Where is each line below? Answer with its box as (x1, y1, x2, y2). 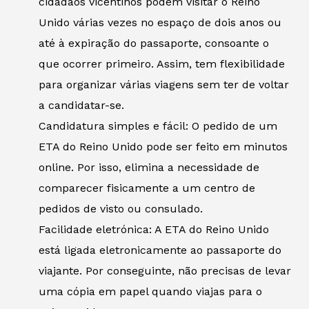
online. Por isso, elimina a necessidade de (39, 161, 259, 175)
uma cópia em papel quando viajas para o (39, 285, 262, 299)
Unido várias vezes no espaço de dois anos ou (39, 16, 281, 30)
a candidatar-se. (39, 99, 124, 112)
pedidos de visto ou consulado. (39, 202, 203, 216)
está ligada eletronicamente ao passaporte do (39, 243, 281, 257)
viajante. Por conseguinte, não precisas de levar (39, 264, 291, 278)
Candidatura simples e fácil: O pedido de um (39, 119, 277, 133)
